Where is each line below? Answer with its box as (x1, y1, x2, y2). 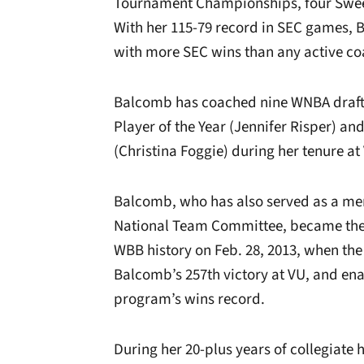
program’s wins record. (114, 288, 265, 310)
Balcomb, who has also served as (114, 191, 331, 213)
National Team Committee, (114, 215, 287, 237)
